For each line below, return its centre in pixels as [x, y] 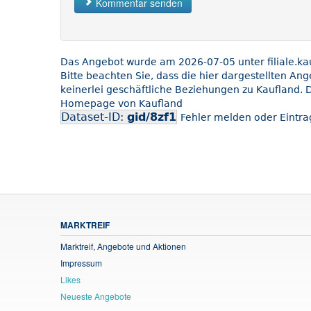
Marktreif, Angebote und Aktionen [123, 246]
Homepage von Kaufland [121, 103]
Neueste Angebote [96, 296]
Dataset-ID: [94, 117]
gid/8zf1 [152, 117]
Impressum [81, 262]
